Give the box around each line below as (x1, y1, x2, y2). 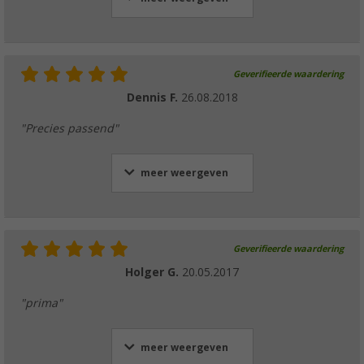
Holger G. (125, 265, 182, 279)
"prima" (20, 296, 63, 310)
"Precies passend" (20, 121, 119, 135)
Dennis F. (126, 90, 181, 104)
